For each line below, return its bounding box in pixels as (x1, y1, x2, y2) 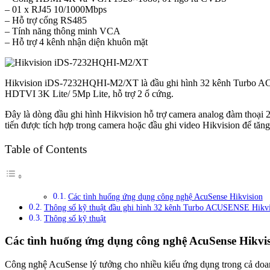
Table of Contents (5, 142, 87, 155)
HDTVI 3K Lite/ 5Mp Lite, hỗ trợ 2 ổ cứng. (5, 89, 174, 99)
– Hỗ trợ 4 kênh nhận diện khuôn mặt (5, 37, 148, 48)
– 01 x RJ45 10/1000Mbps (5, 4, 107, 15)
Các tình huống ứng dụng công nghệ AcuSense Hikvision (67, 192, 263, 201)
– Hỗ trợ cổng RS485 (5, 15, 87, 26)
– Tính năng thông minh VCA (5, 26, 121, 37)
